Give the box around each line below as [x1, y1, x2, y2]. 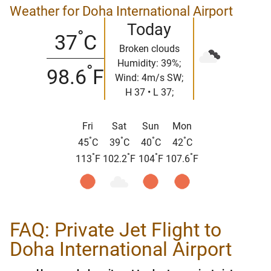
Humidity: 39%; [117, 57, 181, 69]
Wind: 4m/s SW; [115, 71, 183, 83]
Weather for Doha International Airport [10, 3, 233, 19]
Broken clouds [119, 42, 180, 54]
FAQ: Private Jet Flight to [10, 218, 221, 242]
